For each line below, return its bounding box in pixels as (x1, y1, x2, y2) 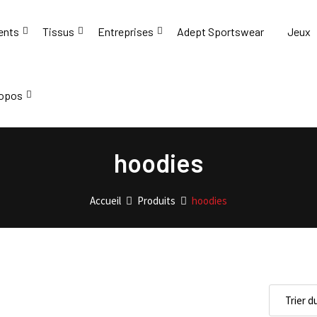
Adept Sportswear (177, 25, 264, 38)
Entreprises (98, 25, 154, 38)
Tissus (42, 25, 74, 38)
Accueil (90, 194, 121, 207)
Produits (137, 194, 175, 207)
